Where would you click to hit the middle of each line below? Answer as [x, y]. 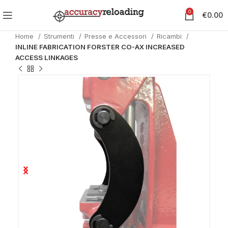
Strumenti [60, 36]
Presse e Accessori [117, 36]
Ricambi [170, 36]
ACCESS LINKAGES [47, 58]
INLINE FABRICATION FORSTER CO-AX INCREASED [100, 47]
